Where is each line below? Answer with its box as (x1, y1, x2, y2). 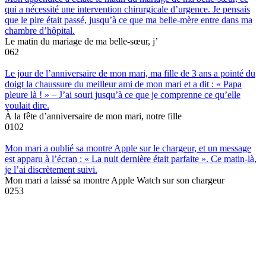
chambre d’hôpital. (5, 25, 75, 36)
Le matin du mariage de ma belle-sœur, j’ (5, 36, 158, 46)
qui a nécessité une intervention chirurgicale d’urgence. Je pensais (5, 4, 250, 14)
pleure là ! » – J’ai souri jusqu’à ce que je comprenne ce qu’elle (5, 89, 240, 100)
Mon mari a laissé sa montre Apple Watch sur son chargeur (5, 175, 224, 185)
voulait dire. (5, 100, 49, 110)
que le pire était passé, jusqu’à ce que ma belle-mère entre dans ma (5, 14, 252, 25)
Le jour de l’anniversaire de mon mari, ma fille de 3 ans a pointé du (5, 68, 255, 78)
